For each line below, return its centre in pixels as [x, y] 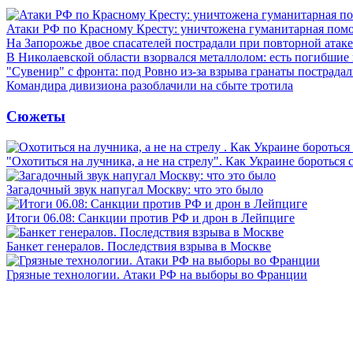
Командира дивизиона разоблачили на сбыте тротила [150, 86]
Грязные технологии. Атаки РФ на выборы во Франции [157, 274]
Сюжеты [36, 116]
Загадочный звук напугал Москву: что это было [135, 189]
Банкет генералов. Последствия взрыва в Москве [139, 246]
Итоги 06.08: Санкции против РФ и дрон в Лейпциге [150, 217]
